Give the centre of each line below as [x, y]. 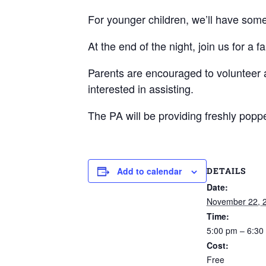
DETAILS [227, 170]
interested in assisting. [141, 88]
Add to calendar [149, 171]
